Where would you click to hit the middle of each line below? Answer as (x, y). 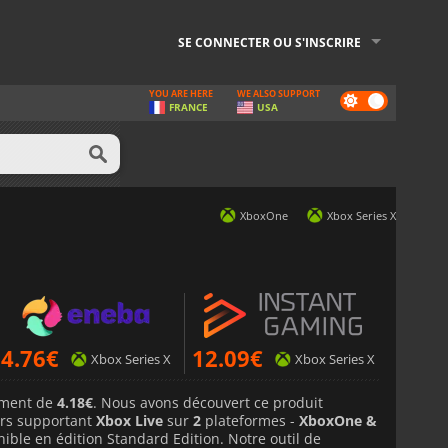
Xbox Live (129, 420)
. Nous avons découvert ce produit (208, 402)
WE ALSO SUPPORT (278, 93)
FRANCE (188, 107)
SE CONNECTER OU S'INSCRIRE (269, 42)
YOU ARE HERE (181, 93)
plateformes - (250, 420)
